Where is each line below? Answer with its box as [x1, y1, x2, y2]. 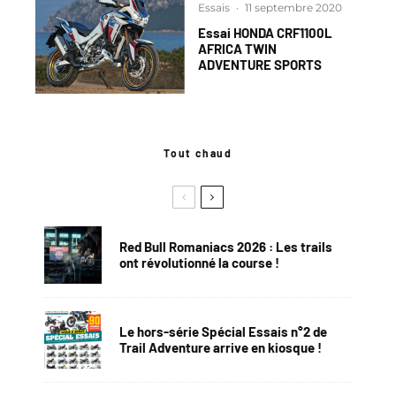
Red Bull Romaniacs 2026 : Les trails [119, 239, 332, 255]
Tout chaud [164, 146, 232, 159]
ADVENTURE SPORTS [198, 57, 322, 73]
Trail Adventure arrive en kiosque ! [119, 339, 322, 356]
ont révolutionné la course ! [119, 255, 279, 271]
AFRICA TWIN [198, 41, 277, 57]
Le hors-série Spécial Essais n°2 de [119, 324, 327, 340]
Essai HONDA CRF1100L [198, 25, 332, 42]
